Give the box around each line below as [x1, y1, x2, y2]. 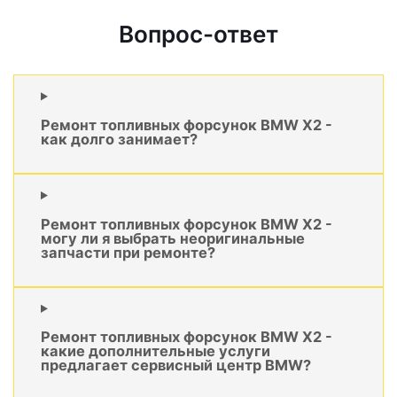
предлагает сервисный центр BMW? [41, 356, 311, 375]
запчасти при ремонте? [41, 243, 215, 261]
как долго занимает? [41, 129, 198, 148]
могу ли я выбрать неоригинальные [41, 229, 305, 247]
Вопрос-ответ [119, 20, 278, 49]
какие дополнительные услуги [41, 342, 270, 361]
